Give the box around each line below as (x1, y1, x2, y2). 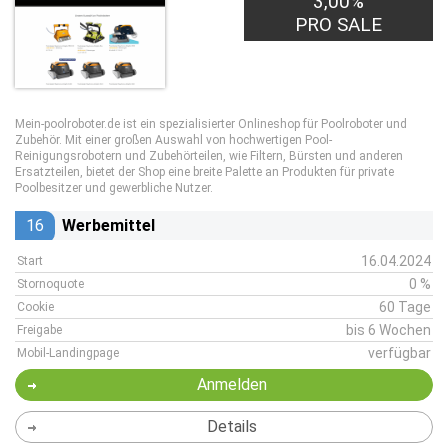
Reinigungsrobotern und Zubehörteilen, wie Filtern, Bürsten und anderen (15, 149, 403, 163)
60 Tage (379, 299, 431, 315)
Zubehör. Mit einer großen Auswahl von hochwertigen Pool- (15, 133, 332, 147)
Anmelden (196, 375, 267, 394)
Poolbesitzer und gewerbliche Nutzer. (15, 181, 213, 195)
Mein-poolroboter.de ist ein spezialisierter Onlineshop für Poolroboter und (15, 117, 407, 131)
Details (206, 417, 257, 436)
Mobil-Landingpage (17, 346, 119, 360)
